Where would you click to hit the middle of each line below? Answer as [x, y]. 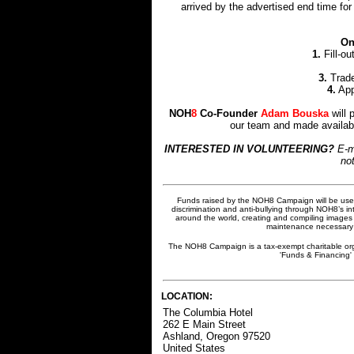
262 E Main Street [204, 325]
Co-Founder [229, 114]
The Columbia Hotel [208, 313]
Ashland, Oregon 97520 [217, 337]
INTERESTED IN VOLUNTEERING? [251, 149]
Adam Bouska [293, 114]
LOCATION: [187, 297]
